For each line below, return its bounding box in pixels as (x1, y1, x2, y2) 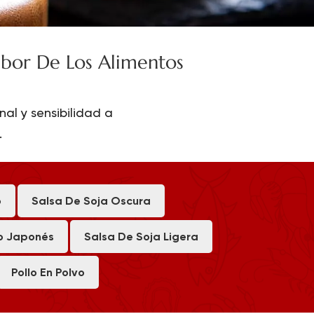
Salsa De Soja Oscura (31, 193, 151, 207)
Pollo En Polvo (11, 265, 85, 279)
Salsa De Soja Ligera (84, 229, 198, 243)
